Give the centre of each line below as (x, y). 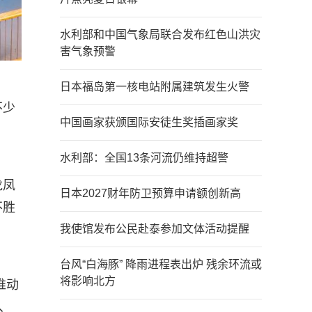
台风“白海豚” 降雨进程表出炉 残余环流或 (161, 264)
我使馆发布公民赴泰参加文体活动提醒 (155, 229)
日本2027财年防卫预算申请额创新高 (150, 193)
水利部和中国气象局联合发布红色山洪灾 (160, 34)
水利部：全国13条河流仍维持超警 (144, 158)
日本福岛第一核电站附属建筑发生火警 (155, 87)
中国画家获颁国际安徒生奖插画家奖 (149, 122)
